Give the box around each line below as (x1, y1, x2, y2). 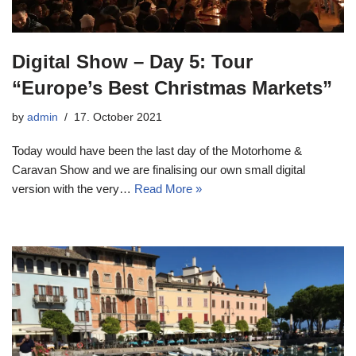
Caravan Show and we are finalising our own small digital (12, 163, 305, 177)
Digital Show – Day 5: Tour (12, 51, 253, 73)
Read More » (134, 182, 202, 196)
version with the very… (12, 182, 134, 196)
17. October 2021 (74, 111, 162, 124)
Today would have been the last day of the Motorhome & (12, 144, 302, 158)
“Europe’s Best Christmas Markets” (12, 77, 332, 99)
